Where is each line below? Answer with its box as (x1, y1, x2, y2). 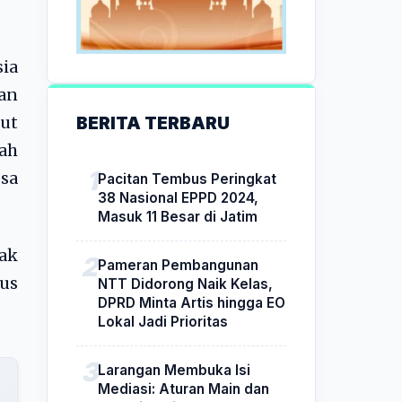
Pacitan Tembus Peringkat (98, 170, 276, 188)
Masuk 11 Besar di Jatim (98, 207, 258, 225)
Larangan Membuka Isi (98, 361, 250, 379)
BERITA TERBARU (76, 111, 230, 134)
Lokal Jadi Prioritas (98, 312, 228, 330)
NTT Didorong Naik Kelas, (98, 275, 273, 293)
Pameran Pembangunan (98, 256, 258, 274)
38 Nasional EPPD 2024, (98, 188, 258, 206)
